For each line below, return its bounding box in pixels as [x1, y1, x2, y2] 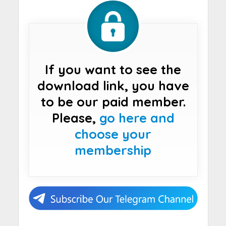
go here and [99, 110, 175, 126]
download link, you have [37, 78, 189, 94]
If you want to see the [45, 62, 181, 78]
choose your [75, 126, 151, 142]
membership [75, 142, 151, 158]
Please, [51, 110, 99, 126]
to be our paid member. [40, 94, 186, 110]
